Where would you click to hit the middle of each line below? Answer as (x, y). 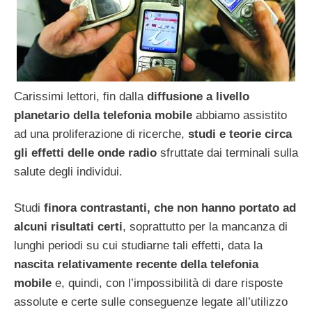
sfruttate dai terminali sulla (229, 153)
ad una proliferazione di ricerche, (99, 134)
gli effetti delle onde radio (87, 153)
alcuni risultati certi (68, 227)
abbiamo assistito (240, 115)
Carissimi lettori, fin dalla (80, 96)
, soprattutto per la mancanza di (205, 227)
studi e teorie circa (238, 134)
